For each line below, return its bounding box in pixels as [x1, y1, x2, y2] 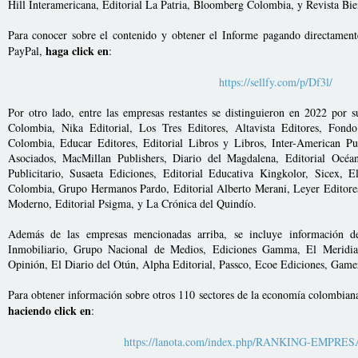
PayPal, [7, 43, 42, 58]
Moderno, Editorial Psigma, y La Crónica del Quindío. [7, 196, 257, 211]
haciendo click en [7, 302, 91, 319]
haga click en [42, 42, 109, 59]
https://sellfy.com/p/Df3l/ [218, 74, 332, 89]
